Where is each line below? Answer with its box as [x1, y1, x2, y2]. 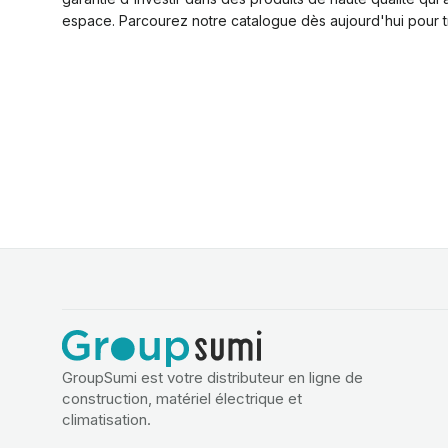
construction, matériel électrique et [62, 388, 302, 408]
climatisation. [62, 409, 151, 429]
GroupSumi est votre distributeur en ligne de [62, 367, 363, 387]
